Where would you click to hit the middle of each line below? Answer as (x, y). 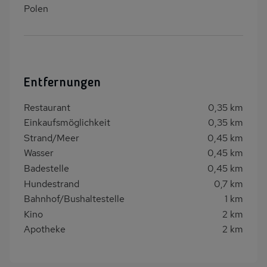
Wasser (39, 153)
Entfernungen (62, 83)
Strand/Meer (52, 138)
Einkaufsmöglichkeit (67, 123)
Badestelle (46, 169)
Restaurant (47, 107)
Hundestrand (52, 184)
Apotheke (45, 229)
